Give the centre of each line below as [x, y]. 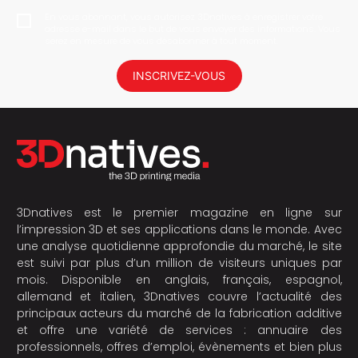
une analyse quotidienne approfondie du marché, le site [179, 247]
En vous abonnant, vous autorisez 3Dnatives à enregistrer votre [183, 16]
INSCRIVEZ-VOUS [179, 75]
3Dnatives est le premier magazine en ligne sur [179, 213]
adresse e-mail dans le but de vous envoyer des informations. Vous [192, 28]
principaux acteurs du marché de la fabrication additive [179, 314]
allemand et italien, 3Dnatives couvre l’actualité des [179, 297]
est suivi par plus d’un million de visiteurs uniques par [179, 263]
